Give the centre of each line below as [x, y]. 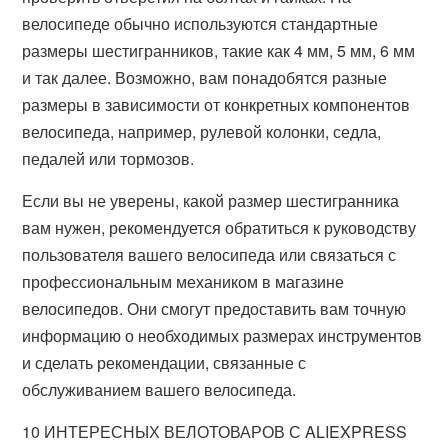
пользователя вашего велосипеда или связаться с [209, 254]
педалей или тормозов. [108, 158]
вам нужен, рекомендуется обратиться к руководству [219, 227]
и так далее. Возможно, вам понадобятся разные [205, 77]
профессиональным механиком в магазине [183, 281]
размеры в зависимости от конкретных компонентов [216, 104]
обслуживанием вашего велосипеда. [159, 389]
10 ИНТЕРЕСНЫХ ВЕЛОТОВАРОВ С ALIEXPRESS [215, 431]
